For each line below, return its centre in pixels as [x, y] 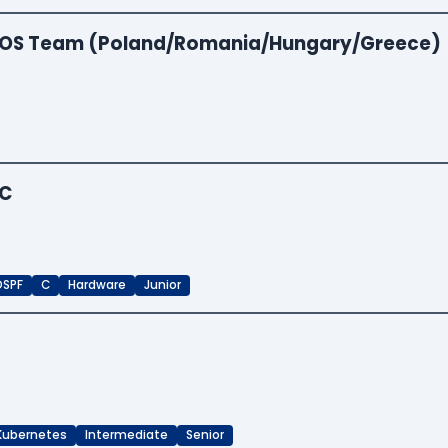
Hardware [97, 285]
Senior [205, 435]
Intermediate [126, 435]
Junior [162, 285]
